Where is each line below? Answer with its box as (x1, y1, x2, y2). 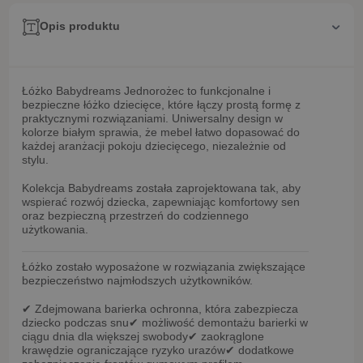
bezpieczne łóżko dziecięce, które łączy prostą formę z (22, 97, 301, 111)
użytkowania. (22, 222, 88, 236)
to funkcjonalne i (184, 83, 271, 97)
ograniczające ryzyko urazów (74, 343, 225, 357)
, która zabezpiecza (199, 301, 298, 315)
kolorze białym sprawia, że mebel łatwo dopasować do (22, 125, 300, 139)
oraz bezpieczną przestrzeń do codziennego (22, 208, 249, 222)
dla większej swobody (75, 329, 188, 343)
